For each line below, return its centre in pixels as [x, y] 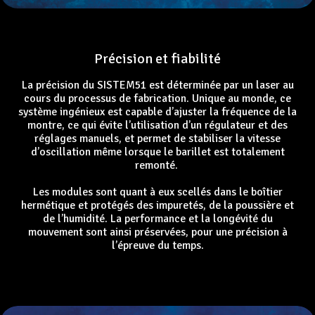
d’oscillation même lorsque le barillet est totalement [157, 152]
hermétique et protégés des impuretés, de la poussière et [157, 206]
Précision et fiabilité [157, 59]
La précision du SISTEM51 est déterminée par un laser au [157, 85]
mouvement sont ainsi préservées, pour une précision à [157, 232]
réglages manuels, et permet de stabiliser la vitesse [157, 139]
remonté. [157, 166]
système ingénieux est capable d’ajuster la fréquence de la [157, 112]
